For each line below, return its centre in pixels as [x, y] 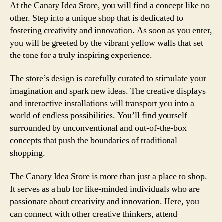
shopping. [28, 153]
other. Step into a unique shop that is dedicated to [97, 18]
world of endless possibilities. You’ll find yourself [99, 116]
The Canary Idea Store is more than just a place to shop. [109, 176]
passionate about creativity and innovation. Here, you [105, 201]
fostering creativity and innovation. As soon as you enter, [111, 30]
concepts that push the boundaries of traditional [94, 140]
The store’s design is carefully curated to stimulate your [108, 79]
